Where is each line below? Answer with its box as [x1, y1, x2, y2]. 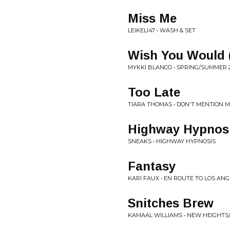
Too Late [128, 85, 180, 99]
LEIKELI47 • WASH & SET [128, 27, 196, 34]
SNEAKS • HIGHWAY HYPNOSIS [128, 138, 216, 145]
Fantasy [128, 159, 176, 173]
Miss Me [128, 11, 177, 25]
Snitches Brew [128, 196, 214, 210]
